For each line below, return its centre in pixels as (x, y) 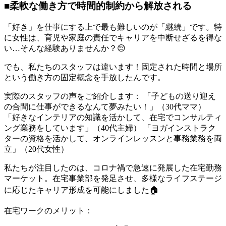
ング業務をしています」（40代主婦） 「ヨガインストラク (110, 128)
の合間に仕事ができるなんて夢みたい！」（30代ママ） (105, 107)
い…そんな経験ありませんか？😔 (65, 48)
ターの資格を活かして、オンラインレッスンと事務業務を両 (113, 139)
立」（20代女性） (36, 149)
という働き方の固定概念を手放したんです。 (85, 78)
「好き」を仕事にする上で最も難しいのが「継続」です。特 (113, 27)
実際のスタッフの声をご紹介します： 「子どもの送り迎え (110, 96)
